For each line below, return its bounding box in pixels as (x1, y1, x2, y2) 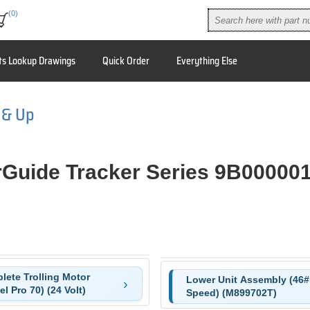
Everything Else (176, 53, 237, 69)
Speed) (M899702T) (185, 286, 277, 298)
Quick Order (102, 53, 149, 69)
